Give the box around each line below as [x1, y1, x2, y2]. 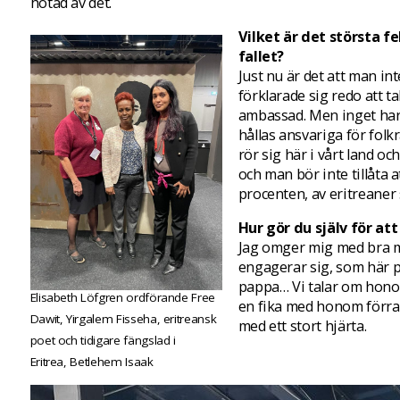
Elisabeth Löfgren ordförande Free [29, 289, 216, 306]
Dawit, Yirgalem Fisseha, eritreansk [29, 311, 217, 328]
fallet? [237, 46, 285, 66]
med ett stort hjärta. [237, 315, 367, 336]
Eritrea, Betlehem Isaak [29, 354, 154, 371]
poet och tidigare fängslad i [29, 332, 176, 349]
